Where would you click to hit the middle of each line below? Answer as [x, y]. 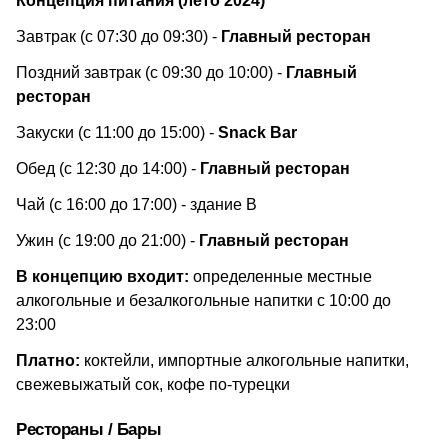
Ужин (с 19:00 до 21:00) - [107, 240]
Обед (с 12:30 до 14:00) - [108, 168]
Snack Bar [257, 132]
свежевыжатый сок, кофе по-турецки [153, 384]
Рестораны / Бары [89, 429]
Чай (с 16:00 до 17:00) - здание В [136, 204]
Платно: [48, 360]
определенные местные [280, 276]
